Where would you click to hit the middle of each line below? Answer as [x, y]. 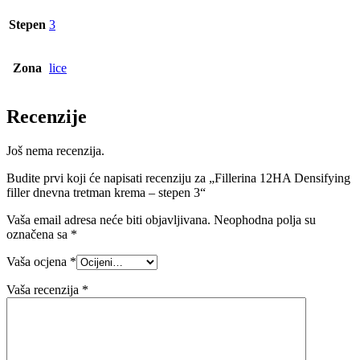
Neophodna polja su [265, 220]
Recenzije [47, 117]
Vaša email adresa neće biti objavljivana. [108, 220]
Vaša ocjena [38, 262]
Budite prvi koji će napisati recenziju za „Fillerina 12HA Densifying [178, 178]
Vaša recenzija [44, 290]
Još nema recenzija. [55, 151]
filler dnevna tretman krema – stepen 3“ [106, 193]
